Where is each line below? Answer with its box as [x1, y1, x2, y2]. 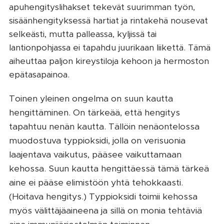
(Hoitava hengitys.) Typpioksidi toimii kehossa [9, 190, 197, 202]
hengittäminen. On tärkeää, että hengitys [9, 106, 180, 118]
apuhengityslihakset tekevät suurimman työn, [9, 1, 195, 12]
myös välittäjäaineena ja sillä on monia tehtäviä [9, 204, 202, 216]
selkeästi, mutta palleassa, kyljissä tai [9, 28, 156, 39]
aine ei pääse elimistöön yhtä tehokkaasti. [9, 176, 183, 188]
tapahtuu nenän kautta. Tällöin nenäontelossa [9, 120, 199, 132]
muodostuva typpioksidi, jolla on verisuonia [9, 134, 185, 146]
